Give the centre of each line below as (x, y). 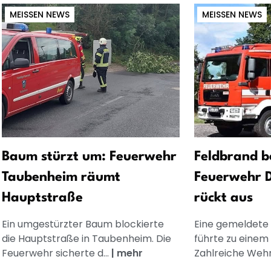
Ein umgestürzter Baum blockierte (83, 224)
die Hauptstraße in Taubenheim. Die (86, 238)
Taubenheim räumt (61, 177)
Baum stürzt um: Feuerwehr (89, 156)
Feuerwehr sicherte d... (56, 253)
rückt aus (224, 198)
